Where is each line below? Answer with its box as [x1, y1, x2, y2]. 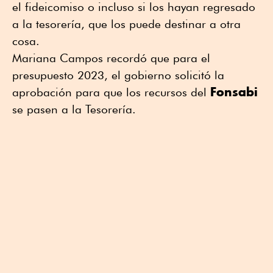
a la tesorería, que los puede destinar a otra [12, 17, 241, 31]
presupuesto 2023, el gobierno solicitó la [12, 68, 224, 82]
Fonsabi [210, 84, 258, 100]
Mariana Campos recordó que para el [12, 51, 210, 65]
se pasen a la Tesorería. [12, 102, 143, 116]
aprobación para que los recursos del [12, 85, 210, 99]
